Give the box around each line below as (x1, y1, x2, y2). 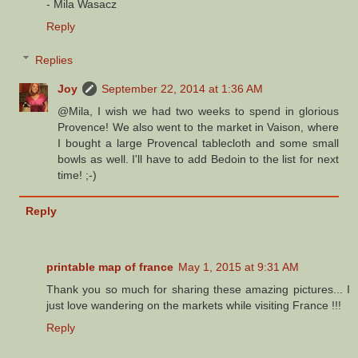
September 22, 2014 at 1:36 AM (101, 82, 264, 95)
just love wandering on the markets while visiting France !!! (46, 298, 341, 312)
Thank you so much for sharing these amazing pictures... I (46, 282, 350, 296)
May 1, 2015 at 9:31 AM (178, 260, 299, 273)
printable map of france (46, 260, 173, 273)
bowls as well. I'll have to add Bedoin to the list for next (58, 152, 339, 165)
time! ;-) (58, 168, 97, 181)
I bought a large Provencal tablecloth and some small (58, 136, 339, 149)
